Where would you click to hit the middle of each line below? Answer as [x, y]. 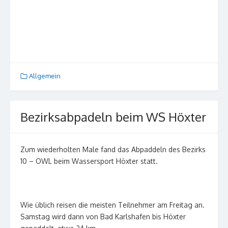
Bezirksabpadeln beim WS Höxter [113, 117]
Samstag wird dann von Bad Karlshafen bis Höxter [103, 216]
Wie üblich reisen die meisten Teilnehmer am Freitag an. [112, 205]
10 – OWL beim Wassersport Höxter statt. [89, 161]
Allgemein [45, 76]
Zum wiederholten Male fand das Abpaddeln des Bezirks [113, 149]
